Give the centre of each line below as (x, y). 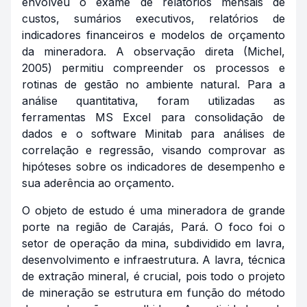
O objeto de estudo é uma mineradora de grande (153, 210)
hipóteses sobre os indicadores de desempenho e (153, 167)
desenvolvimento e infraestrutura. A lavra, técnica (153, 260)
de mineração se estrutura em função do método (153, 293)
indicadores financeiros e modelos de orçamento (153, 35)
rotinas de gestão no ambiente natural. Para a (153, 84)
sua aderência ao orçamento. (98, 183)
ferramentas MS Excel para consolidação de (153, 117)
